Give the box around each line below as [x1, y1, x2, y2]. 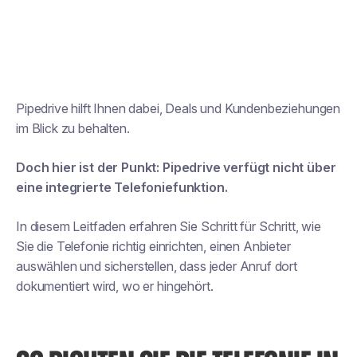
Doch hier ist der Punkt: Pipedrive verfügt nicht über [16, 159, 336, 175]
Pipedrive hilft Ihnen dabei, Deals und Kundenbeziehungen [16, 100, 341, 116]
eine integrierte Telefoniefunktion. [16, 179, 228, 195]
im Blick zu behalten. [16, 120, 130, 136]
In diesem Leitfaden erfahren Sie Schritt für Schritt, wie [16, 218, 321, 234]
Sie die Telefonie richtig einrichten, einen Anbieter [16, 238, 291, 254]
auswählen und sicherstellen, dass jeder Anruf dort [16, 258, 297, 274]
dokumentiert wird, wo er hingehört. [16, 278, 214, 294]
